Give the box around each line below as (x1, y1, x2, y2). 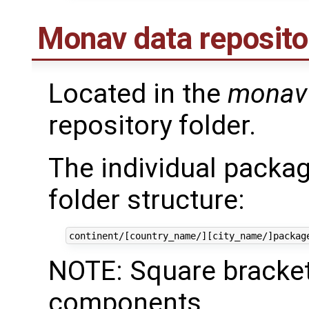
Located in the (48, 78, 228, 110)
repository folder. (48, 110, 256, 142)
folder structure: (48, 184, 245, 217)
